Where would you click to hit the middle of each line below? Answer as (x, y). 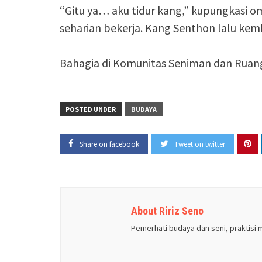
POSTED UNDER (91, 109)
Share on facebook (109, 144)
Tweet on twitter (200, 144)
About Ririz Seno (167, 211)
